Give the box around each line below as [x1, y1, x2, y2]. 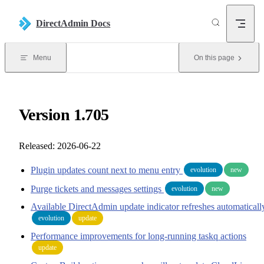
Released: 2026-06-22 [19, 140, 101, 151]
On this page [194, 54, 235, 62]
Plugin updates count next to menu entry [31, 164, 183, 175]
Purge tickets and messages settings [31, 183, 164, 194]
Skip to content [14, 9, 60, 18]
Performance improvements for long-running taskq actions [31, 230, 246, 241]
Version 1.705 [19, 105, 109, 124]
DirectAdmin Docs [36, 18, 111, 28]
